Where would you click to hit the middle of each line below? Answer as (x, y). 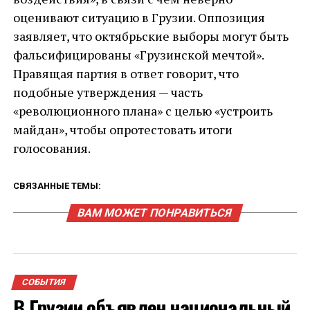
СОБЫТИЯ (44, 282)
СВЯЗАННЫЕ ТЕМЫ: (57, 186)
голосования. (52, 148)
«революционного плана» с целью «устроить (143, 111)
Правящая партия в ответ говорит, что (126, 73)
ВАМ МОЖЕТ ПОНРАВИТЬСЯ (155, 213)
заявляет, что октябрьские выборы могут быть (151, 36)
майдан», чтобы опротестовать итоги (122, 129)
